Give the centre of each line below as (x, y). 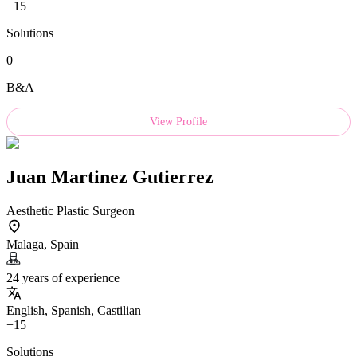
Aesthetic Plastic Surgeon (71, 210)
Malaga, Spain (43, 244)
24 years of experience (63, 277)
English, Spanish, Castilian (74, 310)
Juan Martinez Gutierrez (110, 177)
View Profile (178, 122)
